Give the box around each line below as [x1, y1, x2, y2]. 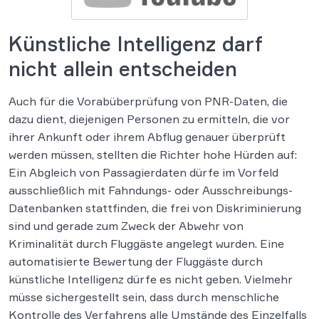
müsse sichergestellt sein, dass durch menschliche [9, 290, 279, 305]
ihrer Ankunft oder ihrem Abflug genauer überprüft [9, 130, 286, 145]
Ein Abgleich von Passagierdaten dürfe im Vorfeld [9, 165, 278, 180]
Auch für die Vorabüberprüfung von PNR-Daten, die [9, 94, 288, 109]
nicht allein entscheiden [9, 56, 237, 82]
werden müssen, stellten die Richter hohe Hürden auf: [9, 147, 297, 162]
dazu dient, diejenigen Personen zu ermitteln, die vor [9, 112, 290, 127]
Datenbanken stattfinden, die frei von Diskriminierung [9, 201, 301, 216]
